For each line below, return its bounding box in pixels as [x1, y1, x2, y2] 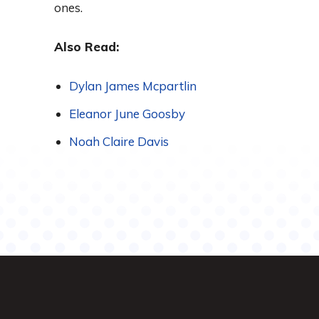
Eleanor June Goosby [69, 106, 185, 122]
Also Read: [54, 39, 119, 55]
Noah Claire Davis [69, 134, 169, 150]
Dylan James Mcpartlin [69, 78, 197, 94]
